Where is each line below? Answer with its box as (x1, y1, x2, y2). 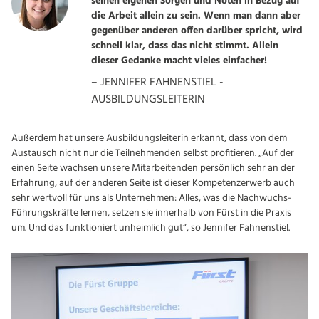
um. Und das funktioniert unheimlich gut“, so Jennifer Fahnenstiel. (11, 220, 290, 237)
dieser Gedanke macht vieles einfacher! (91, 53, 267, 70)
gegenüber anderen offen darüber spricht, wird (91, 23, 303, 40)
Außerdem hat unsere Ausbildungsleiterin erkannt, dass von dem (11, 130, 287, 147)
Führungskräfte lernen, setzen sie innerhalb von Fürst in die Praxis (11, 205, 291, 222)
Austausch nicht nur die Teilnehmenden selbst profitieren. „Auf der (11, 145, 294, 162)
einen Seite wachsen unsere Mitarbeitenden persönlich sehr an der (11, 160, 295, 177)
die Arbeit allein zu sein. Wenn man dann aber (91, 8, 300, 25)
